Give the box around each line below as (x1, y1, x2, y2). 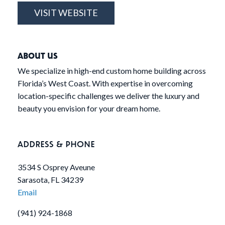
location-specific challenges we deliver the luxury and (18, 91, 199, 101)
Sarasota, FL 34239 (18, 175, 83, 185)
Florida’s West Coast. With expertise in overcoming (18, 78, 193, 88)
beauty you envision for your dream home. (18, 103, 160, 114)
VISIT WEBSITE (34, 7, 98, 19)
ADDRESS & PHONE (18, 138, 95, 150)
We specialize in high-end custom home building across (18, 66, 206, 76)
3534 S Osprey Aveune (18, 162, 95, 172)
